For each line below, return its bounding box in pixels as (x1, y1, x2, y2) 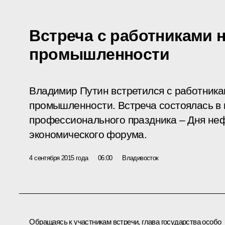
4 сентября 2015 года (29, 154, 88, 162)
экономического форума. (29, 128, 147, 141)
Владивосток (122, 154, 159, 162)
